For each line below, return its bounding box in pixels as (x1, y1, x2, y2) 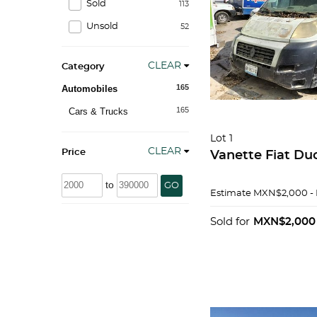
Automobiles (62, 83, 117, 94)
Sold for (210, 217, 250, 227)
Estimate (210, 189, 251, 198)
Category (62, 62, 105, 71)
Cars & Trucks (69, 106, 128, 117)
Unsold (86, 22, 118, 31)
